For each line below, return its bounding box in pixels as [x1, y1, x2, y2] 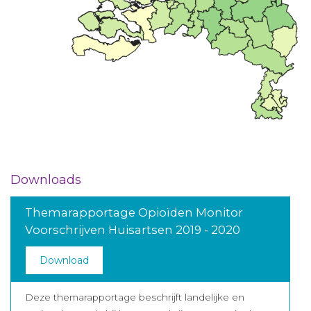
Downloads [10, 172, 81, 187]
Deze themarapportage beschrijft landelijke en [25, 292, 244, 303]
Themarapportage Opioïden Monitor [25, 205, 243, 219]
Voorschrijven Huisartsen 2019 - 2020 [25, 223, 240, 237]
